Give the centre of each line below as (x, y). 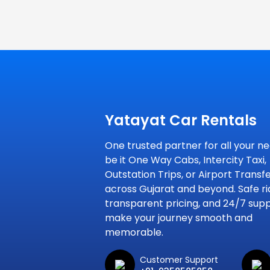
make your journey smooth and (179, 218)
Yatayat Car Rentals (181, 121)
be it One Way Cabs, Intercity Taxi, (186, 160)
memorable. (134, 233)
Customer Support (179, 259)
